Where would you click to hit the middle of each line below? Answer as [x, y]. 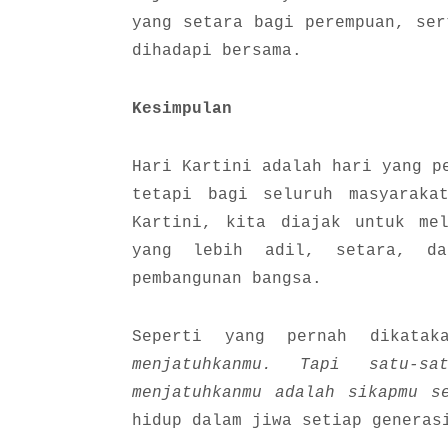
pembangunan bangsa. [227, 278]
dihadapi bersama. [217, 50]
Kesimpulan [182, 108]
